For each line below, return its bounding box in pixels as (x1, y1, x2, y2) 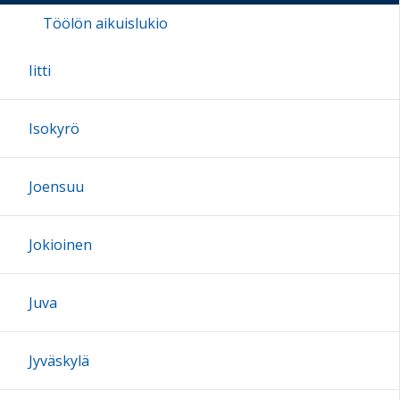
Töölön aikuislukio (43, 13, 168, 34)
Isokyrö (29, 119, 79, 139)
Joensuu (29, 177, 84, 197)
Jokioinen (29, 235, 92, 255)
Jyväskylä (29, 351, 89, 371)
